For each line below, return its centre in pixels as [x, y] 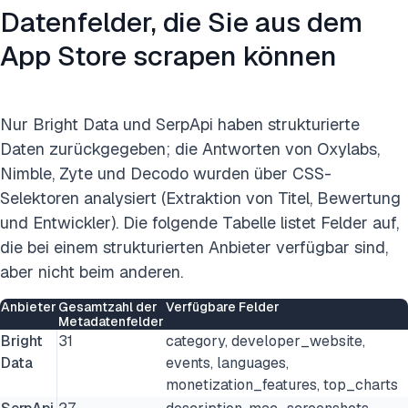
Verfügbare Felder [223, 307]
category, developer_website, [265, 341]
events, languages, [227, 363]
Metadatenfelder [111, 321]
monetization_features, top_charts [282, 385]
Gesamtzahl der [108, 307]
